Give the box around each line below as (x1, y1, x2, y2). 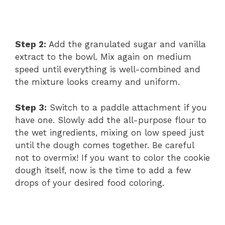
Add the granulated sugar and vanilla (46, 39, 206, 50)
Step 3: (15, 102, 47, 113)
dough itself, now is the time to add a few (15, 165, 191, 175)
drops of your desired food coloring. (15, 177, 164, 188)
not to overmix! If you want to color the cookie (15, 152, 210, 163)
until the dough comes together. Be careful (15, 140, 194, 150)
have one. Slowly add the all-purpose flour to (15, 115, 206, 125)
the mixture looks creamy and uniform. (15, 77, 180, 87)
